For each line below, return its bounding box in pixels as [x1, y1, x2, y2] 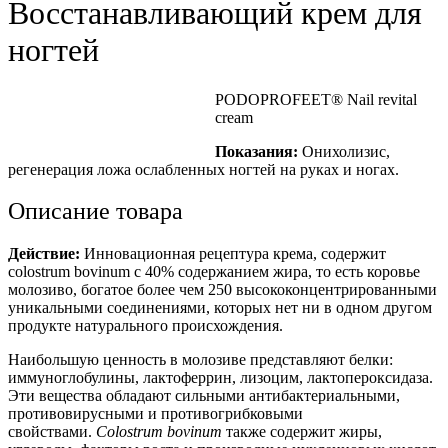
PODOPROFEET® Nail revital [215, 90, 418, 108]
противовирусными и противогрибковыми [8, 405, 303, 423]
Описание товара [8, 198, 183, 225]
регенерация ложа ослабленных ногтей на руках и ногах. [8, 160, 399, 178]
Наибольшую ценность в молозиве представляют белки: [8, 351, 393, 369]
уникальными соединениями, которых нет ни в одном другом [8, 299, 432, 317]
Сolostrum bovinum [96, 423, 222, 441]
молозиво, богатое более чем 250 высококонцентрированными [8, 281, 437, 299]
